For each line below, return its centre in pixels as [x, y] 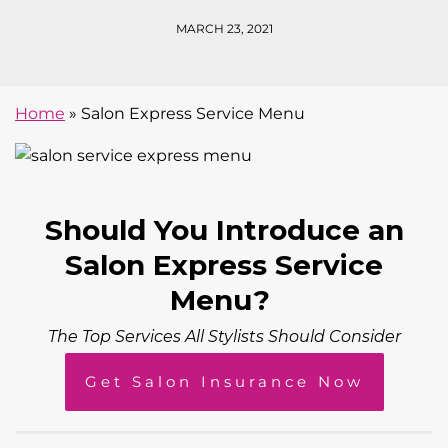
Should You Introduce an [224, 229]
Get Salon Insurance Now [224, 381]
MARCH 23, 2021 [224, 29]
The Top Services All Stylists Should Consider [224, 336]
